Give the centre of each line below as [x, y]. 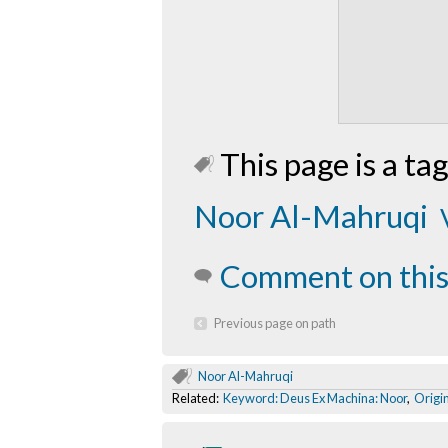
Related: [197, 398]
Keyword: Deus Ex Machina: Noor [315, 398]
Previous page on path [275, 323]
